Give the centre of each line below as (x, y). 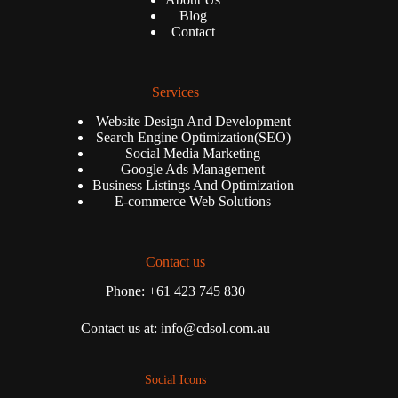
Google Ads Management (193, 169)
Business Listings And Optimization (193, 185)
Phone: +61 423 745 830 (175, 291)
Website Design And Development (193, 121)
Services (175, 92)
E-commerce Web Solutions (193, 201)
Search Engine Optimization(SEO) (193, 137)
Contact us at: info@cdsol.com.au (175, 328)
